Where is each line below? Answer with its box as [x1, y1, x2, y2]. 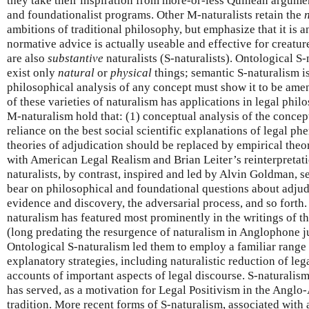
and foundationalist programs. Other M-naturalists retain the [7, 8, 304, 21]
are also [7, 51, 48, 65]
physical [110, 66, 152, 79]
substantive [48, 51, 103, 65]
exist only [7, 66, 58, 79]
